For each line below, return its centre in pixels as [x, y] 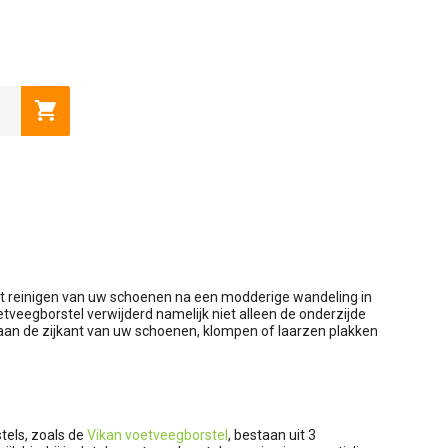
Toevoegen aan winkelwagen [148, 106]
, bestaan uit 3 [272, 435]
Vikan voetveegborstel [157, 435]
